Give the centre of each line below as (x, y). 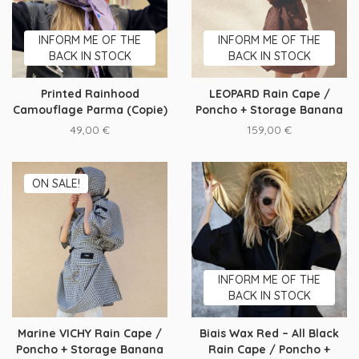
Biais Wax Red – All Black (269, 333)
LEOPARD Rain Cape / (269, 94)
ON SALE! (56, 184)
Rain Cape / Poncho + (269, 349)
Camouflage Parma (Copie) (90, 110)
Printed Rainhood (90, 94)
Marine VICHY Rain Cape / (90, 333)
